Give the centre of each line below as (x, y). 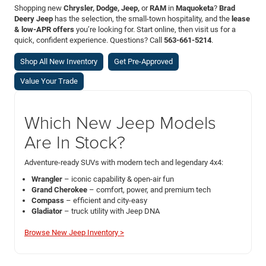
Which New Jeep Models (120, 122)
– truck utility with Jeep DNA (111, 211)
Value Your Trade (49, 81)
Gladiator (47, 211)
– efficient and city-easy (106, 200)
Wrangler (47, 179)
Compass (48, 200)
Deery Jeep (34, 18)
